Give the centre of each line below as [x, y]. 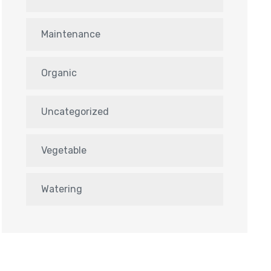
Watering [62, 189]
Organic [59, 73]
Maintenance [71, 34]
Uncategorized [75, 112]
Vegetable [64, 150]
